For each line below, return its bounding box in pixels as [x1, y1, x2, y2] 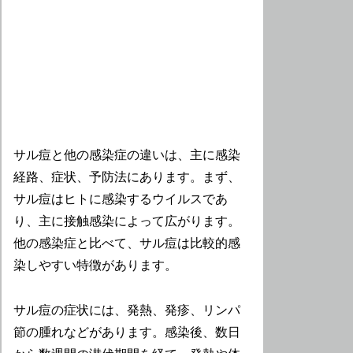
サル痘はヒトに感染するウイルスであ [13, 192, 229, 206]
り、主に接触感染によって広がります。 [13, 214, 241, 229]
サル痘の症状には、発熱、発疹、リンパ [13, 303, 241, 317]
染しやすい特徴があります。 [13, 258, 178, 273]
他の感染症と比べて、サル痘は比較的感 [13, 236, 241, 251]
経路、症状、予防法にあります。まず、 [13, 170, 241, 184]
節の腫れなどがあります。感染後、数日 [13, 325, 241, 339]
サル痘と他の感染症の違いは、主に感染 [13, 148, 241, 162]
